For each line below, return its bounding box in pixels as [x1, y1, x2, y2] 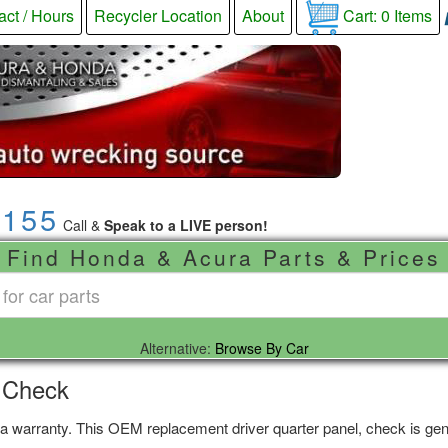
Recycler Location [93, 3, 222, 27]
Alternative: [139, 338, 215, 358]
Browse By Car [214, 338, 309, 358]
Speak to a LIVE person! [103, 215, 268, 235]
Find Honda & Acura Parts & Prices [7, 242, 441, 272]
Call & [62, 215, 104, 235]
